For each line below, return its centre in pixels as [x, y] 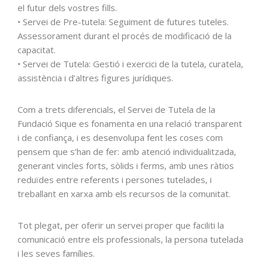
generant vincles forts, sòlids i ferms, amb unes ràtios [126, 166]
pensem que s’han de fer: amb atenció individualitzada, [127, 151]
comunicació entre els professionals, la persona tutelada [130, 239]
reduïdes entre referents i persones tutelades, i [115, 180]
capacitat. [37, 50]
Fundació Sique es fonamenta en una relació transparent [130, 123]
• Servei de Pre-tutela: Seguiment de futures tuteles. [123, 22]
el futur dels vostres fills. [67, 8]
